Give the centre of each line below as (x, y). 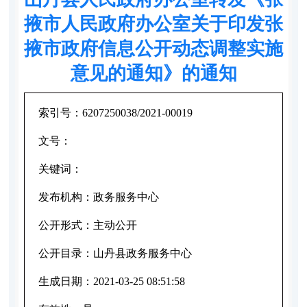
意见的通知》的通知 (153, 73)
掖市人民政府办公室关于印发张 (153, 24)
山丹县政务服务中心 (142, 253)
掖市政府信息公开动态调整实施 (153, 48)
